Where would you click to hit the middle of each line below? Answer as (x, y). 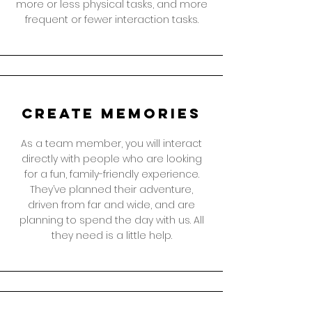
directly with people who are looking (111, 159)
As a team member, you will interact (111, 143)
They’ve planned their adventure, (111, 189)
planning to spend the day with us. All (111, 220)
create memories (111, 113)
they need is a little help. (111, 235)
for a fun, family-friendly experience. (111, 174)
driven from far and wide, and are (111, 205)
